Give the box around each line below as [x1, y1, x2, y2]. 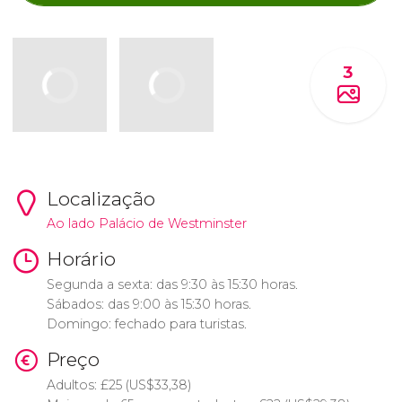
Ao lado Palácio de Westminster [46, 215, 247, 232]
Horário [46, 248, 116, 271]
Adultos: [46, 377, 100, 393]
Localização [46, 187, 155, 210]
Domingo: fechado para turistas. [46, 316, 247, 333]
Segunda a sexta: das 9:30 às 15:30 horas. [46, 276, 298, 293]
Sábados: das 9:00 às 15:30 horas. [46, 296, 251, 313]
